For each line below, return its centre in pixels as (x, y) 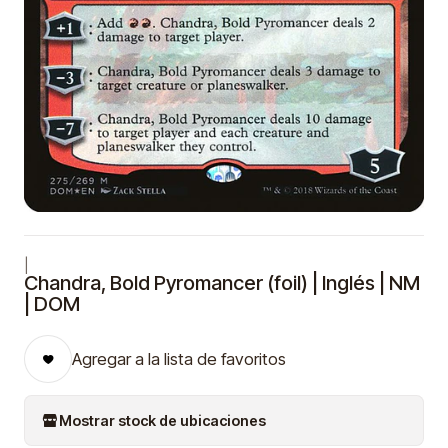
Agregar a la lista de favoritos (179, 359)
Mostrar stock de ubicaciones (162, 420)
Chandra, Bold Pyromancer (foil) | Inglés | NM (222, 283)
